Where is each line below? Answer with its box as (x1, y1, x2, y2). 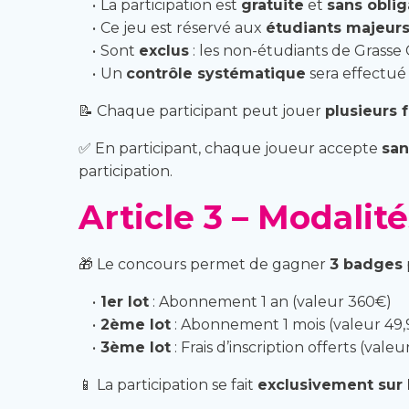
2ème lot (100, 316, 171, 333)
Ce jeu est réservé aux (100, 19, 266, 37)
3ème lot (100, 339, 171, 356)
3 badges (330, 256, 403, 273)
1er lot (100, 293, 149, 310)
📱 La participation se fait (79, 376, 257, 393)
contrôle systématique (125, 65, 306, 82)
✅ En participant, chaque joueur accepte (79, 140, 382, 157)
